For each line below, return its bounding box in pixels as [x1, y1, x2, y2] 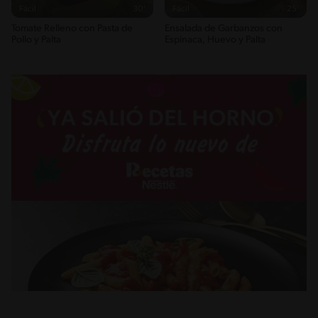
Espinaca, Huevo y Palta [165, 34, 265, 45]
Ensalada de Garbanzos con [165, 23, 283, 34]
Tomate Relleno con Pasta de [11, 23, 133, 34]
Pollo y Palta [11, 34, 61, 45]
